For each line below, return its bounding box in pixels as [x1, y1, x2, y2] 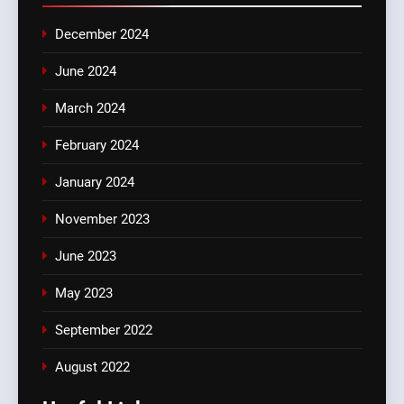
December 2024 [55, 26, 149, 43]
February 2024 [55, 137, 139, 154]
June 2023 [55, 248, 116, 265]
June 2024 [55, 63, 116, 80]
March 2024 [55, 100, 125, 117]
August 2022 [55, 359, 130, 376]
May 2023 [55, 285, 113, 302]
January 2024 [55, 174, 134, 191]
